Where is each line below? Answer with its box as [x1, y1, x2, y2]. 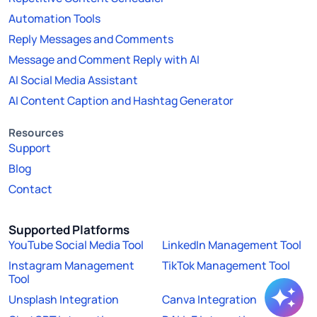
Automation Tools [8, 10, 100, 26]
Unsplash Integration [8, 291, 119, 307]
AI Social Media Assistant [8, 71, 138, 88]
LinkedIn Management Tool [162, 236, 301, 253]
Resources [8, 125, 64, 140]
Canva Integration [162, 291, 257, 307]
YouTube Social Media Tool [8, 236, 144, 253]
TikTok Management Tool [162, 257, 290, 273]
